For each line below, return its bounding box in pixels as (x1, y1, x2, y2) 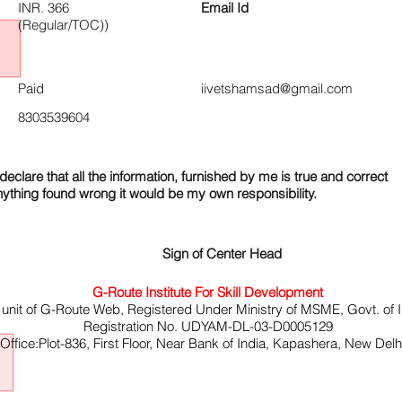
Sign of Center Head (162, 245, 282, 262)
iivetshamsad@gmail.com (201, 80, 353, 97)
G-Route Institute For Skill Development (92, 284, 323, 301)
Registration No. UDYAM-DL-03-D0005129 (83, 318, 333, 335)
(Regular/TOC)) (18, 16, 109, 33)
